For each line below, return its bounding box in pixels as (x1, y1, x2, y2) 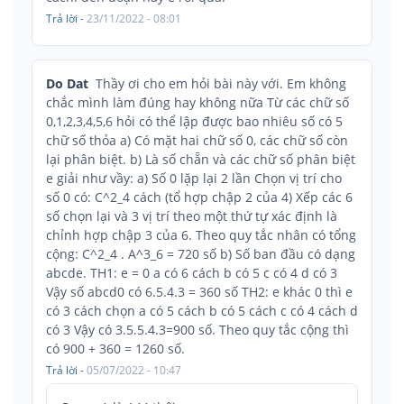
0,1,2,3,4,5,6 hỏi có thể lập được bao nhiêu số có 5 (46, 112, 343, 130)
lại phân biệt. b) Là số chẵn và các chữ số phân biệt (46, 150, 355, 168)
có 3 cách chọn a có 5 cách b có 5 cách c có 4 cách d (46, 301, 358, 319)
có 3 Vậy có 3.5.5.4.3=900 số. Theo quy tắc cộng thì (46, 320, 349, 338)
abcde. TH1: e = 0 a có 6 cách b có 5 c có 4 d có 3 (46, 263, 337, 281)
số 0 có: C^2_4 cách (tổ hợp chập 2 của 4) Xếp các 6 (46, 188, 353, 206)
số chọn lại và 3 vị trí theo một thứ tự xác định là (46, 207, 337, 225)
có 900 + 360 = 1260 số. (46, 339, 185, 357)
